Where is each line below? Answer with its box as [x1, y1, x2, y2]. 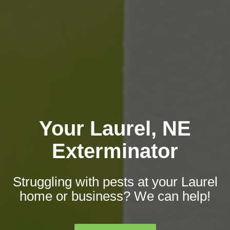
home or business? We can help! [20, 188, 210, 204]
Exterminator [52, 140, 178, 163]
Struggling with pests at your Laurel [12, 174, 218, 190]
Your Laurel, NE [39, 117, 191, 140]
